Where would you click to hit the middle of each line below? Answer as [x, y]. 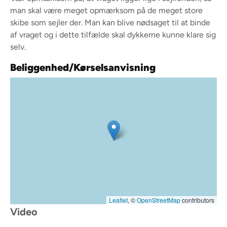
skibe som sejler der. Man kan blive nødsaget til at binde [110, 22]
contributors [197, 200]
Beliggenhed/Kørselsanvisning [83, 67]
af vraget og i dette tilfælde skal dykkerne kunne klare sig [113, 34]
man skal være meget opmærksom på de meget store [106, 10]
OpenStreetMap [159, 200]
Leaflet [118, 200]
